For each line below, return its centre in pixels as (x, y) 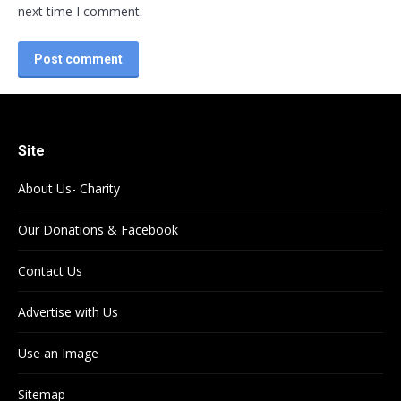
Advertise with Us (68, 312)
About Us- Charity (69, 188)
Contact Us (50, 271)
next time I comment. (80, 11)
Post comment (78, 59)
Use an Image (58, 353)
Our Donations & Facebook (98, 230)
